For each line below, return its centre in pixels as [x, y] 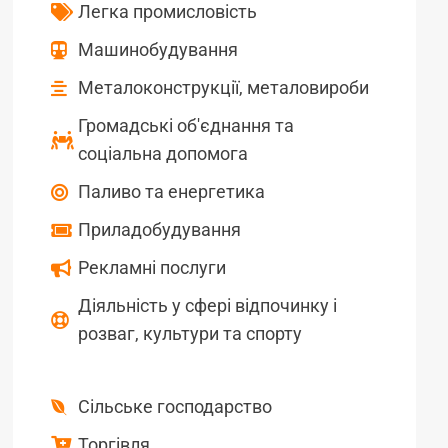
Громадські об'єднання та [186, 125]
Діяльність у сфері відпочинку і [207, 305]
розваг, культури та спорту [190, 333]
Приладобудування [159, 229]
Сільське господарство [175, 406]
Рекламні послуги [152, 267]
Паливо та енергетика [171, 191]
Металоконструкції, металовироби [223, 87]
